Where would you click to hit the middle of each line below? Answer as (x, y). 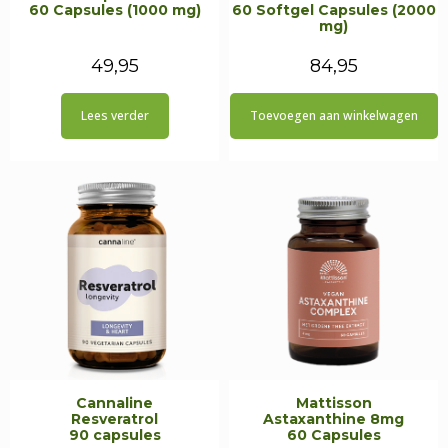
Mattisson (333, 403)
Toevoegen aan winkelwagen (333, 115)
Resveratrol (114, 419)
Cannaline (114, 403)
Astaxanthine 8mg (333, 419)
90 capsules (114, 435)
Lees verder (114, 115)
